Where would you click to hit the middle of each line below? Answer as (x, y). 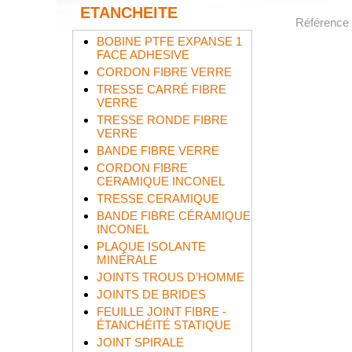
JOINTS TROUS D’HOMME (170, 277)
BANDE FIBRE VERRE (158, 150)
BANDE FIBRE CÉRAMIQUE (174, 216)
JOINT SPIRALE (140, 342)
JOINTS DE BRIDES (151, 294)
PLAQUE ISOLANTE (151, 246)
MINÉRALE (127, 260)
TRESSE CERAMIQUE (158, 198)
